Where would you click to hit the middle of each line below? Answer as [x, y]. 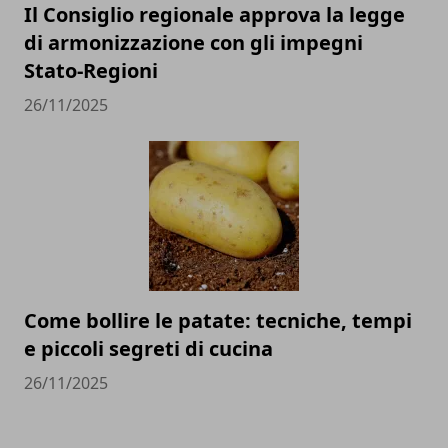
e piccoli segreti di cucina [148, 348]
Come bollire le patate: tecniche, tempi [218, 320]
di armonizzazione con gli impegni [193, 42]
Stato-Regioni [91, 70]
